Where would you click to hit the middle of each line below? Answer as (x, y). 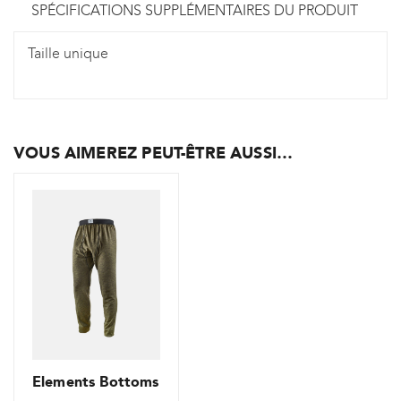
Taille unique (68, 53)
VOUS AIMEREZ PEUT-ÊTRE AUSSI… (154, 153)
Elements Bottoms (96, 382)
